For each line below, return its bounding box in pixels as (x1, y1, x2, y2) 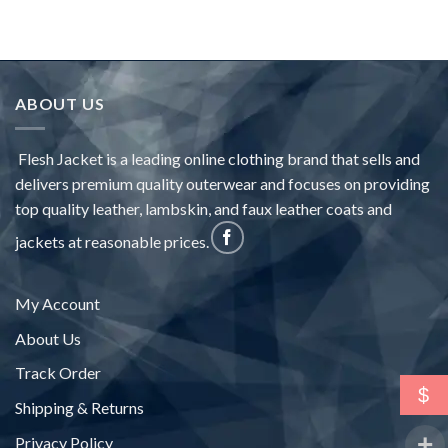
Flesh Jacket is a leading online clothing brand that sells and (15, 149, 420, 169)
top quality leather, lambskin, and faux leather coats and (15, 199, 392, 219)
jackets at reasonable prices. (15, 232, 209, 252)
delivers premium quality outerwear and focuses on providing (15, 174, 430, 194)
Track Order (15, 363, 101, 383)
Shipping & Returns (15, 397, 144, 417)
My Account (15, 294, 100, 314)
